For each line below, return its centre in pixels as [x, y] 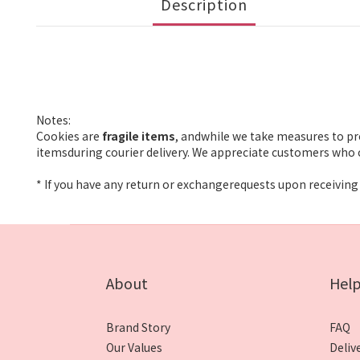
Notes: [53, 120]
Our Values [134, 347]
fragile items [139, 136]
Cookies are [69, 136]
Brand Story [138, 327]
